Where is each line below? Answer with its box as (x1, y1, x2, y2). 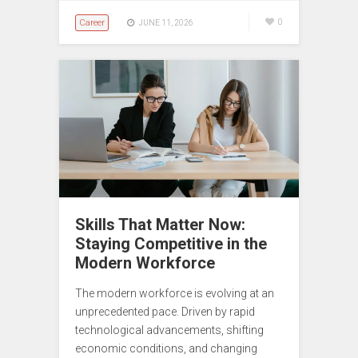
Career (79, 17, 105, 28)
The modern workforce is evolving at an (75, 286, 274, 300)
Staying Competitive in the (75, 233, 267, 253)
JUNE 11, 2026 (138, 18, 193, 27)
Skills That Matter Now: (75, 214, 245, 234)
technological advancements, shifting (75, 323, 264, 336)
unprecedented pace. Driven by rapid (75, 304, 255, 318)
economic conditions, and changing (75, 341, 257, 355)
